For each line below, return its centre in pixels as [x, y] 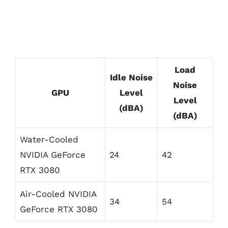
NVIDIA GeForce [53, 154]
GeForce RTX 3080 [59, 209]
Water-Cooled [49, 139]
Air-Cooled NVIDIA [58, 194]
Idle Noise [131, 77]
